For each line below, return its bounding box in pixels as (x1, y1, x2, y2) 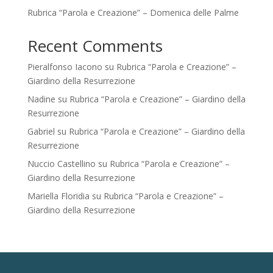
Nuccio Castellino (27, 158, 96, 170)
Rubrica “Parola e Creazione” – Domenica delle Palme (27, 7, 239, 19)
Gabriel (27, 126, 55, 138)
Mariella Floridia (27, 190, 90, 202)
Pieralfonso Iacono (27, 61, 102, 73)
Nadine (27, 93, 55, 105)
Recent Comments (27, 35, 163, 57)
